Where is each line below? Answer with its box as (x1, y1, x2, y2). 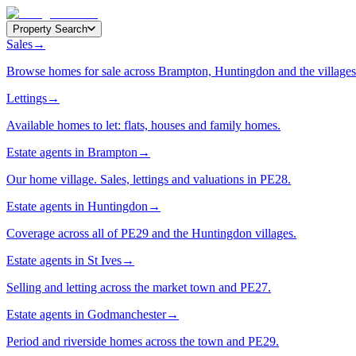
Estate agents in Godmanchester (6, 308, 166, 321)
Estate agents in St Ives (6, 253, 122, 267)
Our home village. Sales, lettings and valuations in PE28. (6, 172, 291, 186)
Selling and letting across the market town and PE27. (6, 281, 271, 294)
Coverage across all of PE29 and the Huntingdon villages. (6, 226, 296, 240)
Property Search (13, 23, 87, 35)
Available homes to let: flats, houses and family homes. (6, 118, 281, 132)
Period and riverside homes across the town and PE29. (6, 335, 279, 348)
